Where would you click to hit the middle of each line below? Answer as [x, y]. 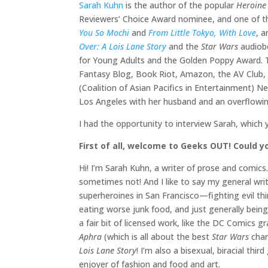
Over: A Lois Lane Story [123, 47]
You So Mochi [104, 33]
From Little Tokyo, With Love [202, 33]
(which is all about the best [157, 237]
